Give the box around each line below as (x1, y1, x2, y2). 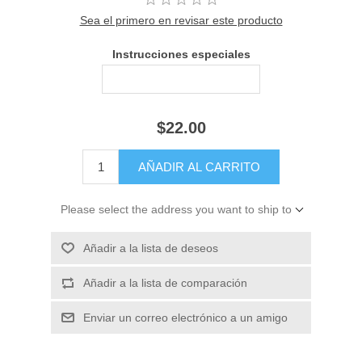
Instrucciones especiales (112, 47, 250, 61)
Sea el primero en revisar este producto (79, 13, 283, 27)
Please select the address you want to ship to (60, 203, 292, 217)
